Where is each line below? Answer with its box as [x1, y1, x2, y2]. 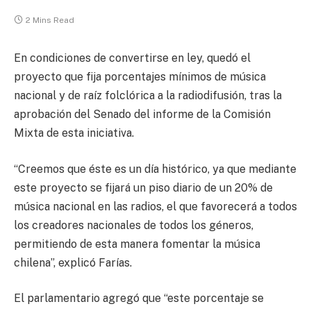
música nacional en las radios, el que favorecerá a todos [14, 199, 297, 213]
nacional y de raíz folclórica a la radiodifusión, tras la [14, 89, 282, 102]
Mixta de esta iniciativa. [14, 126, 134, 140]
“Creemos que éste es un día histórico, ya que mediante [14, 162, 296, 176]
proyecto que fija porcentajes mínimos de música [14, 70, 266, 83]
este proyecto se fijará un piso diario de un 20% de [14, 180, 273, 194]
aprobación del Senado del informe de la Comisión [14, 108, 271, 121]
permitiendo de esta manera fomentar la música [14, 237, 260, 251]
